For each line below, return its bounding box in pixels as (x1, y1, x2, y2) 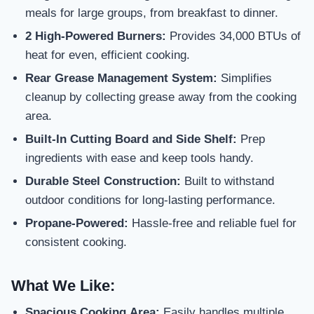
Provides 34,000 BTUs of (166, 29, 301, 43)
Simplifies (217, 71, 272, 85)
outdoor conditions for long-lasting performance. (25, 193, 275, 207)
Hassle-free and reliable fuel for (128, 217, 296, 230)
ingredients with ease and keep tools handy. (25, 151, 254, 165)
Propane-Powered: (25, 217, 128, 230)
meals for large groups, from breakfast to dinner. (25, 6, 278, 20)
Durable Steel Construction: (25, 174, 181, 188)
